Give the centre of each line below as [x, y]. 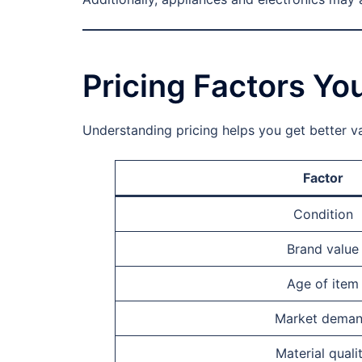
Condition [323, 214]
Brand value [323, 248]
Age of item [323, 283]
